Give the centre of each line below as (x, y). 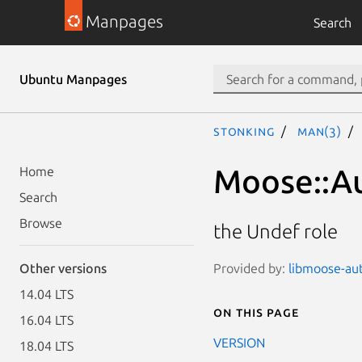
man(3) (320, 131)
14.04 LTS (46, 294)
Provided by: (251, 268)
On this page (256, 311)
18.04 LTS (46, 346)
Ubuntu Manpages (73, 79)
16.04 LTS (46, 320)
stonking (244, 131)
